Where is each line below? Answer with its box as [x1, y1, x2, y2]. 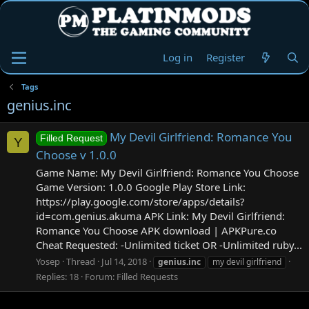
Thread [66, 255, 95, 268]
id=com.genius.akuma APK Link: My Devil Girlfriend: [36, 209, 285, 223]
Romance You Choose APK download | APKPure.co [36, 223, 277, 238]
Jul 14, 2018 [101, 255, 147, 268]
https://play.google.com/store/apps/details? [36, 195, 245, 209]
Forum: [85, 270, 117, 283]
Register [206, 50, 246, 64]
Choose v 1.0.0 [36, 147, 117, 163]
